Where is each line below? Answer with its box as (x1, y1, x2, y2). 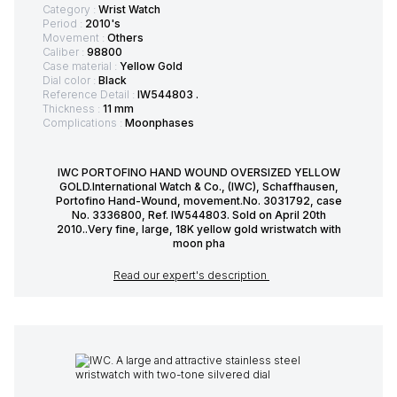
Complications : (43, 116, 125, 130)
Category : (43, 3, 98, 17)
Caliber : (43, 45, 87, 59)
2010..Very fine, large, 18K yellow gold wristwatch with (56, 222, 341, 237)
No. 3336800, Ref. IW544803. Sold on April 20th (71, 208, 326, 222)
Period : (43, 17, 85, 31)
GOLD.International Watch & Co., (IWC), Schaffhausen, (58, 180, 339, 194)
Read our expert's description (113, 269, 269, 283)
